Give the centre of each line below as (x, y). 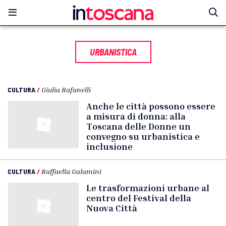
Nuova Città (112, 208)
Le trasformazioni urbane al (148, 188)
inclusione (109, 146)
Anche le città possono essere (151, 106)
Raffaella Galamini (71, 171)
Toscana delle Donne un (138, 126)
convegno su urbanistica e (143, 136)
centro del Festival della (139, 198)
